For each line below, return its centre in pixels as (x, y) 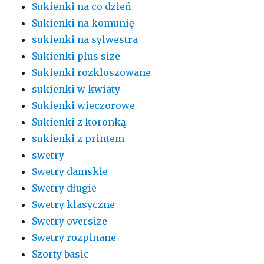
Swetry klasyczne (74, 205)
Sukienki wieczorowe (84, 106)
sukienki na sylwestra (85, 40)
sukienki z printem (78, 139)
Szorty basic (61, 254)
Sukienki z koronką (79, 122)
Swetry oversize (70, 221)
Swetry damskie (70, 172)
